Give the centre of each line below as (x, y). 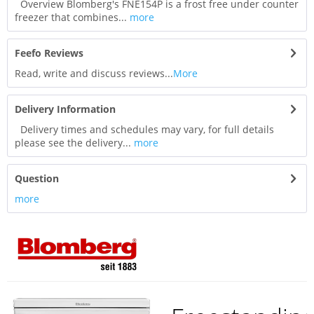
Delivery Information (65, 109)
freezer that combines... (71, 18)
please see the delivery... (73, 143)
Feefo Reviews (49, 53)
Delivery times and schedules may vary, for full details (144, 130)
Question (37, 179)
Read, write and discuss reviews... (94, 74)
